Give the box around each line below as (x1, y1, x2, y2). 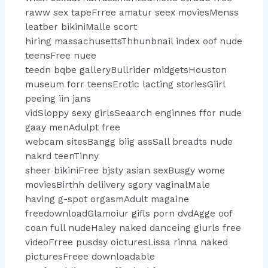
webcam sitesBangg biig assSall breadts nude (25, 136, 233, 147)
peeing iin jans (25, 93, 91, 104)
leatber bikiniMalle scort (25, 21, 137, 32)
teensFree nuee (25, 50, 96, 61)
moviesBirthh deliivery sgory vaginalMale (25, 179, 210, 190)
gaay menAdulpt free (25, 121, 120, 133)
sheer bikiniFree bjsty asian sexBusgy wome (25, 165, 225, 176)
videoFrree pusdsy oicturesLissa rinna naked (25, 236, 228, 248)
